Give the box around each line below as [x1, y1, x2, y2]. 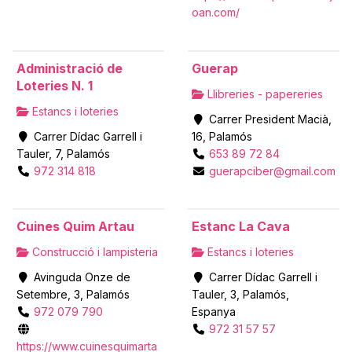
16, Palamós [192, 129, 252, 143]
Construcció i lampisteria [29, 245, 158, 259]
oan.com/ [192, 5, 240, 20]
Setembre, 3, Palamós [16, 287, 130, 301]
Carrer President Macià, [205, 112, 332, 126]
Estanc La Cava [192, 218, 290, 234]
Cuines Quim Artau [16, 218, 134, 234]
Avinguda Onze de [30, 269, 130, 284]
